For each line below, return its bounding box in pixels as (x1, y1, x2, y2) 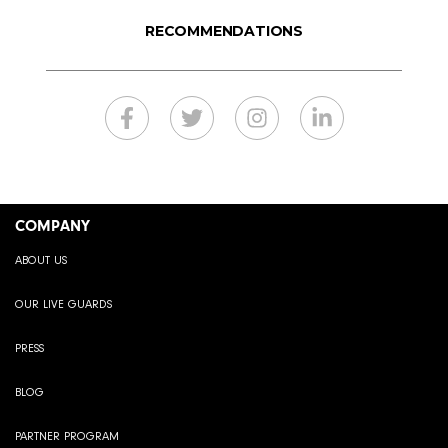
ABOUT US (15, 254, 67, 268)
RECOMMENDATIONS (145, 21, 303, 40)
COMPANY (15, 216, 90, 236)
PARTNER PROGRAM (15, 430, 119, 444)
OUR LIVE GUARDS (15, 298, 112, 312)
